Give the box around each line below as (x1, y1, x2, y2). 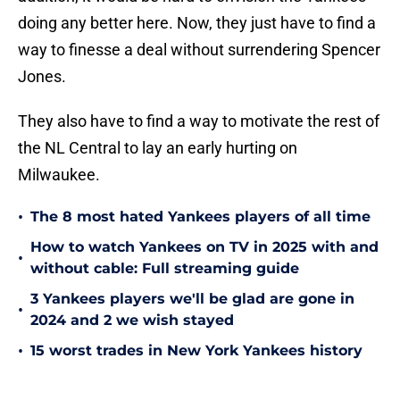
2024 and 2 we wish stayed (30, 312, 234, 329)
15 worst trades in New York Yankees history (30, 342, 362, 360)
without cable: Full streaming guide (30, 260, 299, 278)
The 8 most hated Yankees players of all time (30, 208, 371, 226)
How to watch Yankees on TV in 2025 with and (30, 238, 379, 256)
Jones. (18, 67, 66, 87)
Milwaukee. (18, 165, 100, 185)
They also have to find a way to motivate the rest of (18, 112, 379, 131)
